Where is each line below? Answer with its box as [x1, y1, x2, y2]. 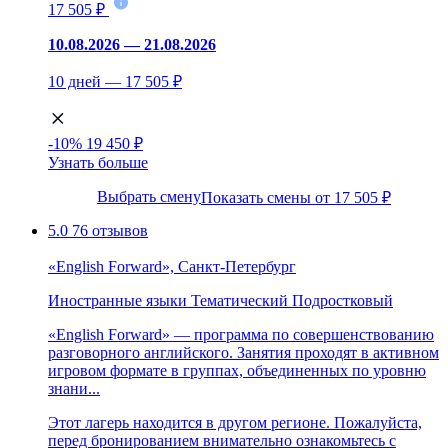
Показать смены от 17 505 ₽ [201, 188, 391, 206]
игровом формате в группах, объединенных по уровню [48, 361, 426, 379]
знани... [48, 379, 100, 397]
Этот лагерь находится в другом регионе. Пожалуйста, [48, 413, 422, 431]
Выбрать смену [97, 187, 201, 205]
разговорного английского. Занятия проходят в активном [48, 343, 439, 361]
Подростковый [292, 291, 393, 309]
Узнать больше [48, 153, 148, 171]
